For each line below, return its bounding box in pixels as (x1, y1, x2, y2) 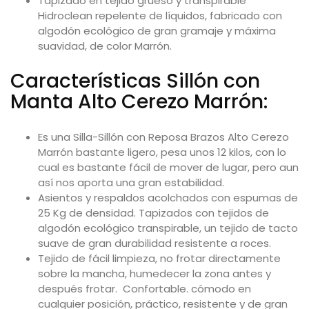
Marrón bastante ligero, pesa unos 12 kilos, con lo (38, 144, 286, 159)
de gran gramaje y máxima (134, 23, 276, 38)
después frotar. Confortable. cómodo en (38, 281, 251, 296)
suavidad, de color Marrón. (38, 38, 172, 53)
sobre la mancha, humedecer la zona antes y (38, 266, 271, 281)
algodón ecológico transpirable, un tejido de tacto (38, 220, 298, 235)
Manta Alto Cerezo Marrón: (10, 88, 268, 115)
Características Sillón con (10, 67, 260, 94)
